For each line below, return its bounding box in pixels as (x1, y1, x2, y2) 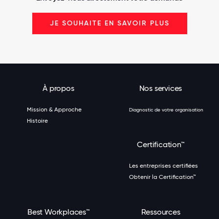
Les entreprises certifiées (129, 162, 198, 169)
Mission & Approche (27, 106, 82, 113)
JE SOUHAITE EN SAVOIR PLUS (49, 19, 170, 27)
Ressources (141, 207, 180, 217)
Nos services (139, 83, 182, 93)
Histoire (27, 117, 48, 124)
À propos (43, 83, 74, 93)
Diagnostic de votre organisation (129, 107, 203, 112)
